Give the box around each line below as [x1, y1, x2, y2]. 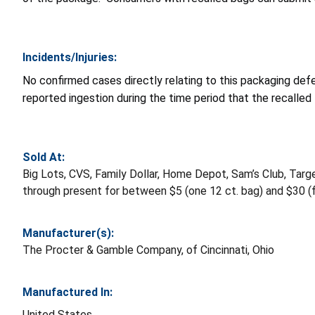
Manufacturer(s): [22, 226, 114, 240]
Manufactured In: [22, 285, 112, 299]
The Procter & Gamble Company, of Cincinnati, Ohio [22, 243, 274, 257]
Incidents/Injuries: [22, 50, 117, 64]
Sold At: [22, 150, 65, 164]
